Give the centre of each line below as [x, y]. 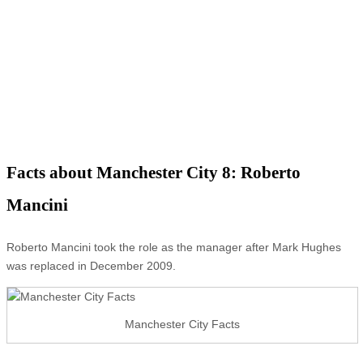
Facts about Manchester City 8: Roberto [154, 172]
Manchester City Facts [182, 324]
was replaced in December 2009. [91, 265]
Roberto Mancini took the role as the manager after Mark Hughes [174, 247]
